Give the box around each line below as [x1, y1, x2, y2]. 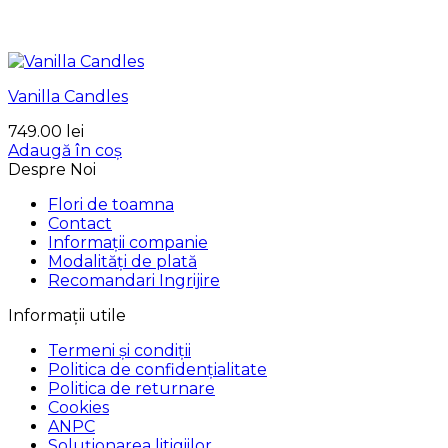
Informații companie [48, 232, 208, 252]
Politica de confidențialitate [48, 359, 267, 379]
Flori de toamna [48, 194, 174, 214]
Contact [48, 213, 112, 233]
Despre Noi [8, 159, 96, 179]
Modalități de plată [48, 251, 197, 271]
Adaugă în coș [8, 140, 122, 160]
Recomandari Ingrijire [48, 270, 220, 290]
